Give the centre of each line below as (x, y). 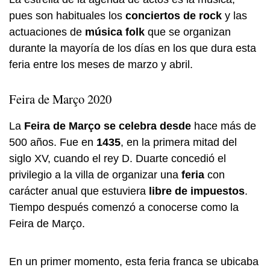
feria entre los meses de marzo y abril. (101, 65)
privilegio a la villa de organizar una (95, 175)
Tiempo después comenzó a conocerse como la (124, 208)
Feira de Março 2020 (60, 99)
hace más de (224, 126)
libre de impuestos (195, 191)
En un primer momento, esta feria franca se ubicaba (134, 262)
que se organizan (188, 32)
